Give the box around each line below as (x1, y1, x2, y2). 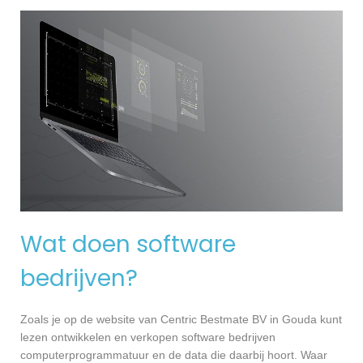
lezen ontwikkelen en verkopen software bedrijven (20, 331, 275, 344)
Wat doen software (20, 228, 236, 261)
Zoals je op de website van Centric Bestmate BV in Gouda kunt (20, 313, 342, 327)
